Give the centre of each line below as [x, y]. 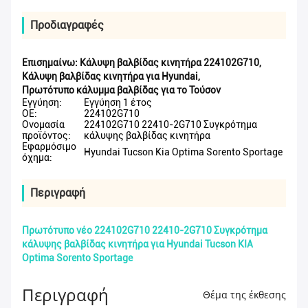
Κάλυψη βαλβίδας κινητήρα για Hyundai [110, 77]
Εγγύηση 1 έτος [118, 103]
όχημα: [37, 158]
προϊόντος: [46, 136]
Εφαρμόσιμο [49, 147]
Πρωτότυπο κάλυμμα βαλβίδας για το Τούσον [121, 90]
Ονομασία [43, 125]
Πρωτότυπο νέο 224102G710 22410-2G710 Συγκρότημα [145, 231]
